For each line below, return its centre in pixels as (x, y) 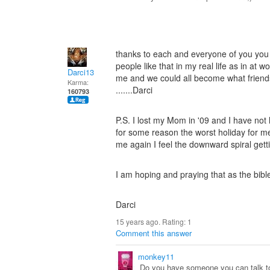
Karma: (78, 82)
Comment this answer (154, 233)
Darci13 (81, 72)
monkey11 (156, 256)
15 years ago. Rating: (152, 221)
